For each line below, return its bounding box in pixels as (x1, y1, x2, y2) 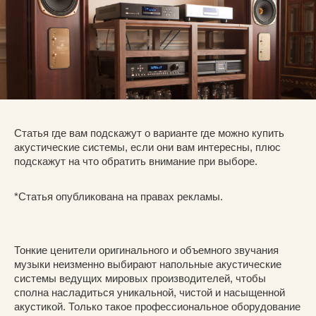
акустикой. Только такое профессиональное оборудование (14, 300, 300, 313)
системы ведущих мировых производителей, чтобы (14, 272, 266, 285)
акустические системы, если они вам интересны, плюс (14, 141, 281, 154)
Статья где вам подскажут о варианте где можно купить (14, 127, 284, 140)
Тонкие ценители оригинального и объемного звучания (14, 244, 279, 257)
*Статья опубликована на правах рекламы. (14, 190, 223, 203)
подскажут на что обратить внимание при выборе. (14, 155, 257, 168)
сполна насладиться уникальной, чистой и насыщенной (14, 286, 285, 299)
